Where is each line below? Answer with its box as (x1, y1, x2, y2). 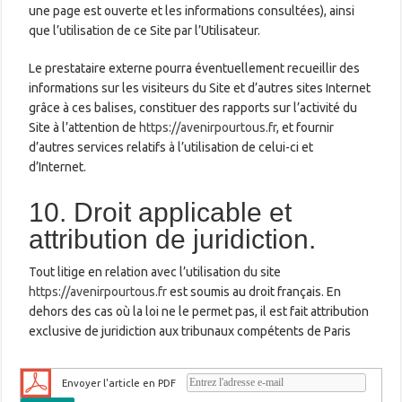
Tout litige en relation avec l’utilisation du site (29, 264, 282, 279)
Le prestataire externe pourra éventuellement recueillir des (29, 60, 361, 75)
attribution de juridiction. (29, 223, 317, 254)
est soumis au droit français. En (167, 284, 342, 299)
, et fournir (276, 119, 335, 135)
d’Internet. (29, 159, 87, 174)
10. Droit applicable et (29, 197, 293, 227)
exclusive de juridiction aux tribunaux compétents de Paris (29, 323, 352, 338)
